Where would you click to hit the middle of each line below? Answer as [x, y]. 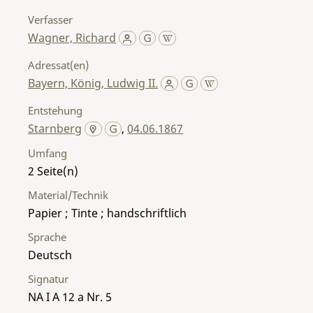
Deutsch [50, 255]
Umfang [48, 153]
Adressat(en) [58, 65]
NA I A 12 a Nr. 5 [70, 297]
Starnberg [55, 128]
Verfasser [50, 19]
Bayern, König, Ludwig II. [93, 83]
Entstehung [55, 110]
